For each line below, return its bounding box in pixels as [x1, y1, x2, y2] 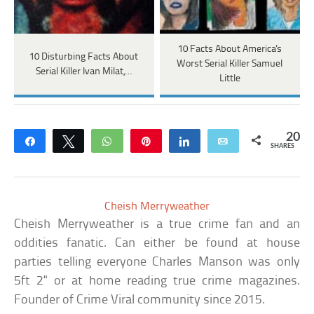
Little [219, 74, 240, 85]
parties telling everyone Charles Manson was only [14, 256, 300, 270]
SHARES [270, 143, 294, 150]
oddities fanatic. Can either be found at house [14, 237, 300, 251]
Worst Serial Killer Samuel [177, 59, 283, 70]
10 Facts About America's [177, 44, 282, 55]
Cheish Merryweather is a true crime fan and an [14, 218, 300, 232]
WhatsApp [121, 136, 168, 146]
